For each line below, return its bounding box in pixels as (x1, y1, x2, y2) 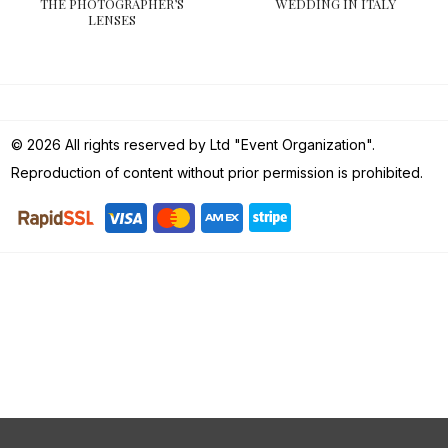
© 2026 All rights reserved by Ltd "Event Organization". (10, 136, 375, 153)
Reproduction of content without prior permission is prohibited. (10, 164, 423, 181)
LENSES (88, 11, 136, 28)
